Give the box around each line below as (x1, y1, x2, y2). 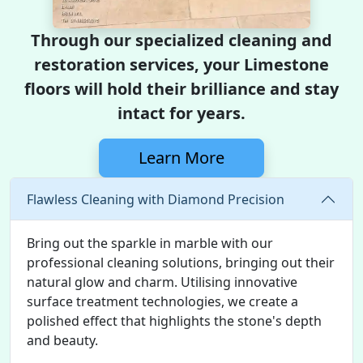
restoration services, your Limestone (34, 53, 329, 75)
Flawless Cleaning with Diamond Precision (27, 190, 284, 208)
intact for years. (117, 102, 246, 124)
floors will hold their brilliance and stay (24, 78, 339, 100)
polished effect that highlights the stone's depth (27, 312, 322, 330)
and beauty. (27, 331, 98, 349)
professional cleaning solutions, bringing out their (27, 254, 335, 271)
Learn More (139, 147, 224, 169)
